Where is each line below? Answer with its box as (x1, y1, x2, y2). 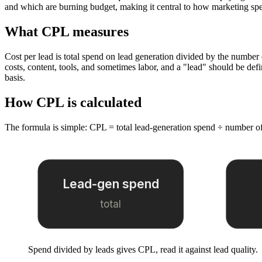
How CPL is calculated (5, 94, 142, 110)
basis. (5, 72, 25, 82)
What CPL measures (5, 24, 129, 40)
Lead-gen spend (62, 175, 159, 191)
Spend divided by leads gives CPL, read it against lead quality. (28, 244, 258, 254)
